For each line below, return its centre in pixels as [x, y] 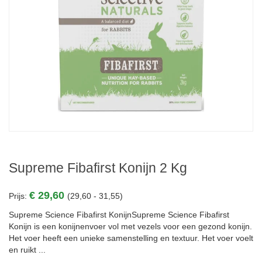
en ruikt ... [27, 250]
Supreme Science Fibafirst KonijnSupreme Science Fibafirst [119, 215]
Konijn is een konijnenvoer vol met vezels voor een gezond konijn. [130, 226]
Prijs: [19, 196]
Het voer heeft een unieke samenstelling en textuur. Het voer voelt [131, 238]
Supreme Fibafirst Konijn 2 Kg [98, 168]
